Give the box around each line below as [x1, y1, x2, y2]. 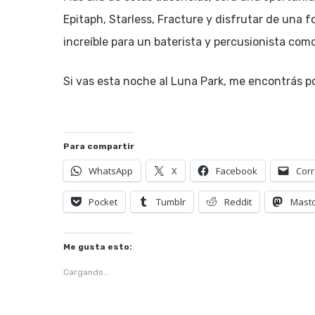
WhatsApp [89, 165, 133, 177]
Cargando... [63, 267, 110, 277]
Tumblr [156, 195, 186, 208]
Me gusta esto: [63, 242, 132, 252]
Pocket [89, 195, 117, 208]
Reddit [224, 195, 252, 208]
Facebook [216, 165, 257, 177]
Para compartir [63, 141, 134, 151]
